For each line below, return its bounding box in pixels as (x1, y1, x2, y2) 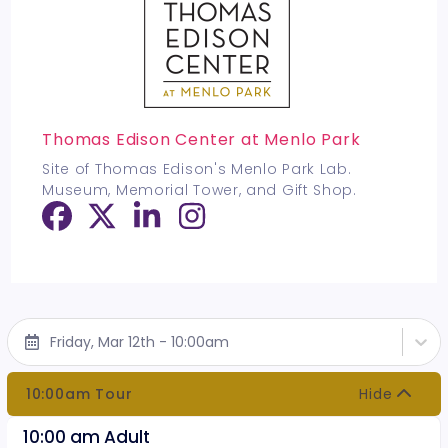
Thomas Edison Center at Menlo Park (42, 128, 361, 151)
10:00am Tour (25, 384, 133, 404)
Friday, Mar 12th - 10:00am (49, 331, 229, 352)
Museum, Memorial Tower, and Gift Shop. (42, 180, 357, 200)
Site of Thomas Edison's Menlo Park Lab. (42, 159, 352, 179)
